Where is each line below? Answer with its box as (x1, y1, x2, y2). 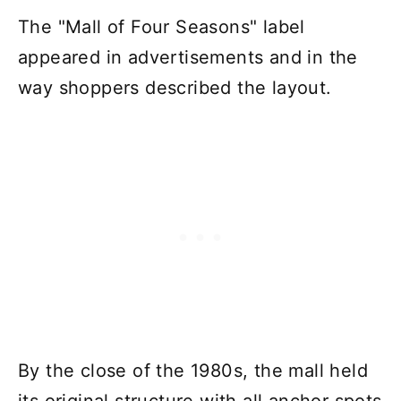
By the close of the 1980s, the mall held (18, 359, 368, 381)
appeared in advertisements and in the (18, 46, 358, 68)
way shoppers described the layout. (18, 76, 332, 98)
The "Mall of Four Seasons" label (18, 15, 305, 38)
